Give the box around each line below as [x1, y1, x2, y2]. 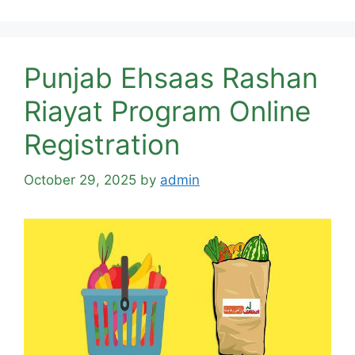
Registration [24, 128, 180, 161]
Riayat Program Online [24, 94, 311, 128]
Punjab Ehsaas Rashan [24, 61, 318, 94]
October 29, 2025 [24, 171, 136, 188]
